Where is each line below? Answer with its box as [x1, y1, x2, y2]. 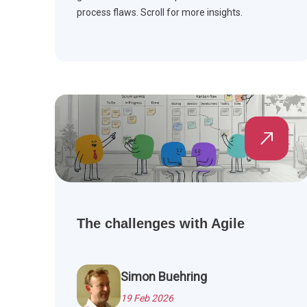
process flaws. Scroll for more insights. [77, 7, 243, 19]
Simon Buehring [121, 269, 207, 284]
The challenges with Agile [77, 216, 245, 232]
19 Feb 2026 [121, 293, 173, 304]
